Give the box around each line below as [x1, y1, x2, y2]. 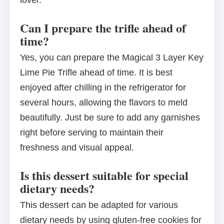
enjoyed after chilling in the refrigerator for [20, 82, 186, 93]
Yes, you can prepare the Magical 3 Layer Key [20, 52, 203, 63]
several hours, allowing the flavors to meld [20, 97, 187, 108]
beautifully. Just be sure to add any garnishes [20, 112, 200, 123]
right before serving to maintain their [20, 127, 163, 138]
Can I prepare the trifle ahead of [20, 19, 186, 37]
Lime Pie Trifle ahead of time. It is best [20, 67, 172, 78]
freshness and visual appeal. [20, 142, 134, 153]
